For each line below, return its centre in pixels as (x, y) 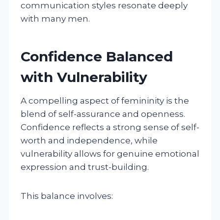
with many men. (55, 18)
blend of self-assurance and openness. (103, 114)
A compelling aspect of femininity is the (105, 100)
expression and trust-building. (85, 167)
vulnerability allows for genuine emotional (110, 153)
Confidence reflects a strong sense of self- (110, 127)
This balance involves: (67, 196)
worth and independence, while (89, 140)
